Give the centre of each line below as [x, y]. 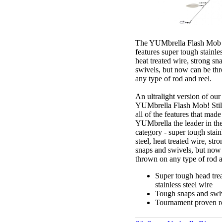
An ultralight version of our [178, 96]
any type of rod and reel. [173, 78]
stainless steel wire [184, 184]
